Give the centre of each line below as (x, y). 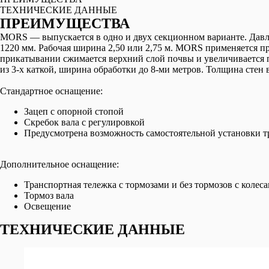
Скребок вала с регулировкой (84, 122)
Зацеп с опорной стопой (74, 111)
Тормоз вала (49, 195)
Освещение (47, 206)
